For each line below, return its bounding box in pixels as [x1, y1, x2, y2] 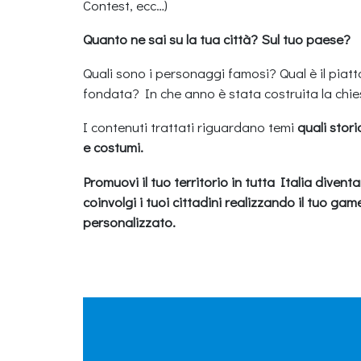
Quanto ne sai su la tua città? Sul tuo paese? [83, 30, 354, 49]
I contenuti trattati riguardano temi [83, 118, 297, 137]
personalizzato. [83, 212, 176, 231]
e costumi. [83, 138, 143, 157]
